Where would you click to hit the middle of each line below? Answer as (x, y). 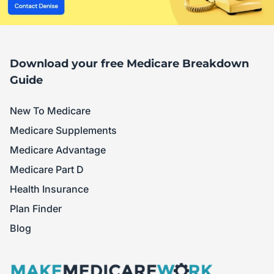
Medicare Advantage (58, 150)
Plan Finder (36, 208)
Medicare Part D (47, 169)
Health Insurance (49, 189)
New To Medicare (50, 110)
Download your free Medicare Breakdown (129, 63)
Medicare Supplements (63, 130)
